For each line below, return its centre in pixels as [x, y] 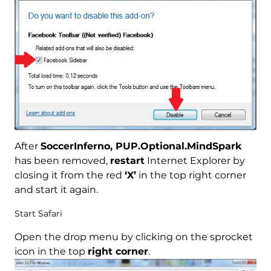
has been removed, [62, 160]
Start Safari [38, 213]
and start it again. [56, 189]
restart [127, 160]
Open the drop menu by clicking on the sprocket [133, 237]
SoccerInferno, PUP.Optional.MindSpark [141, 146]
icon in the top [51, 251]
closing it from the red [69, 175]
